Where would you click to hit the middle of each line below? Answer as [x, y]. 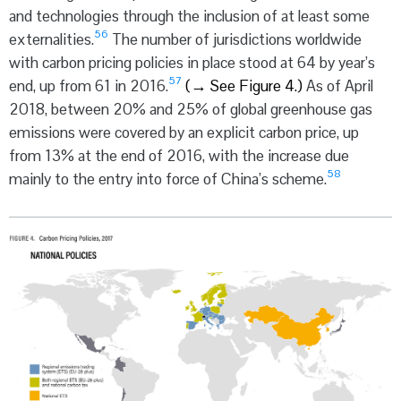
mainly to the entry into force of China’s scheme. [168, 179]
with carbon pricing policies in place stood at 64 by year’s [192, 62]
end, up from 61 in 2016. [89, 85]
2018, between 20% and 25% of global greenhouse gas [191, 109]
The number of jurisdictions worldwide [235, 39]
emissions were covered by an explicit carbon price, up [184, 132]
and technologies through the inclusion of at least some [189, 16]
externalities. [51, 39]
